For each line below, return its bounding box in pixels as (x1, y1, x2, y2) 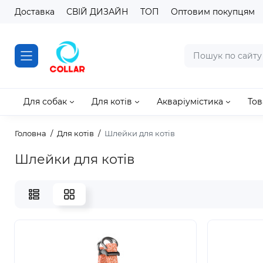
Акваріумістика (157, 96, 223, 107)
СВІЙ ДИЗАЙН (66, 6, 129, 17)
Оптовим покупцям (171, 6, 255, 17)
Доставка (15, 6, 55, 17)
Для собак (23, 96, 67, 107)
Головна (15, 129, 46, 138)
